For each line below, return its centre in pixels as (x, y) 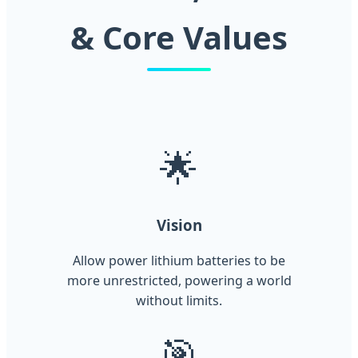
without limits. (179, 301)
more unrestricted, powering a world (179, 281)
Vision (179, 225)
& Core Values (179, 37)
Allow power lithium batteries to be (179, 261)
